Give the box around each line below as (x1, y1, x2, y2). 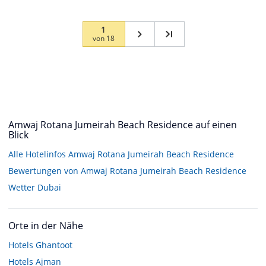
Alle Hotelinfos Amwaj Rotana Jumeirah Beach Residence (8, 148, 234, 160)
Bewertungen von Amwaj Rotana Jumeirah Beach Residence (8, 164, 246, 176)
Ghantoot (36, 239, 72, 251)
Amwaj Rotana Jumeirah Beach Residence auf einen (8, 118, 237, 131)
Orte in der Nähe (8, 218, 83, 232)
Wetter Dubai (8, 181, 61, 193)
